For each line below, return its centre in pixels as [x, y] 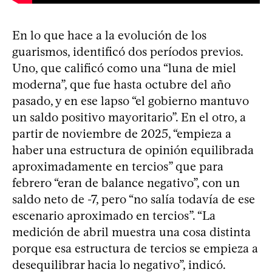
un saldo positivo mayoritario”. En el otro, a [129, 117]
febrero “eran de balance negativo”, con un [126, 183]
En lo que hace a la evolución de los [109, 36]
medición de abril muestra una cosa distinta [131, 232]
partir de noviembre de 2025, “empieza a [122, 134]
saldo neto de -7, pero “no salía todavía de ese [134, 199]
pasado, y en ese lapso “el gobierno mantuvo [131, 101]
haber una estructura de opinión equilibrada [133, 150]
